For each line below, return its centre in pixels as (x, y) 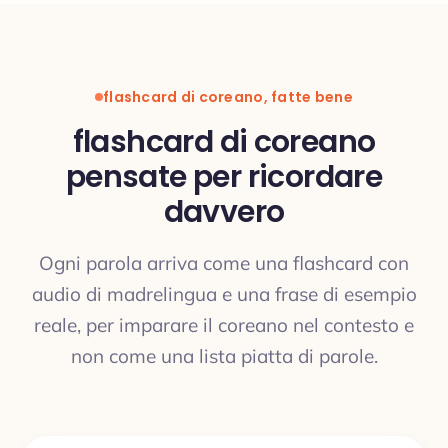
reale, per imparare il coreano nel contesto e (224, 325)
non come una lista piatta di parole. (224, 356)
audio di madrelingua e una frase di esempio (224, 294)
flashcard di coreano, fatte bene (228, 96)
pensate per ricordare (224, 177)
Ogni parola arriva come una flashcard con (224, 263)
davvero (224, 212)
